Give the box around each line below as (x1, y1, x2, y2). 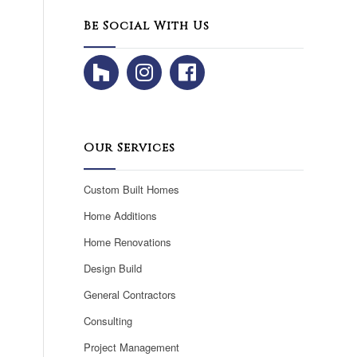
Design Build (84, 261, 143, 277)
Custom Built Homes (84, 182, 180, 198)
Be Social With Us (84, 18, 210, 35)
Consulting (84, 313, 133, 329)
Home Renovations (84, 234, 172, 250)
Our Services (84, 139, 176, 157)
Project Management (84, 339, 180, 355)
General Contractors (84, 287, 177, 303)
